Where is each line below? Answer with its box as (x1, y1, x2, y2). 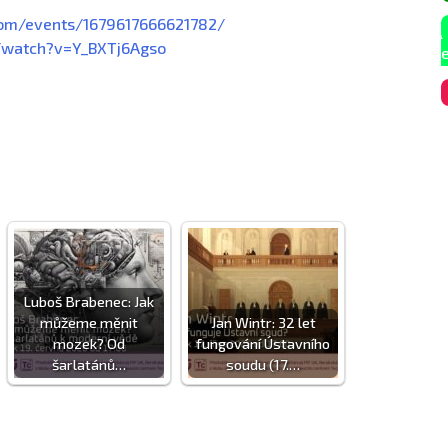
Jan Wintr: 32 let (210, 314, 316, 331)
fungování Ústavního (196, 335, 330, 352)
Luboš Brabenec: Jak (24, 293, 154, 310)
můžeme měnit (40, 314, 138, 331)
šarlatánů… (52, 356, 126, 373)
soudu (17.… (226, 356, 300, 373)
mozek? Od (53, 335, 125, 352)
